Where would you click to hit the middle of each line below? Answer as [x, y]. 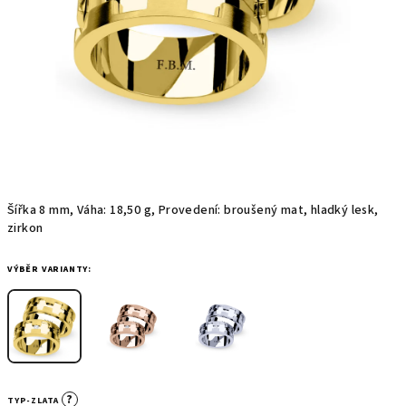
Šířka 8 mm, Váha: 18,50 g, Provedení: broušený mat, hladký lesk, [193, 210]
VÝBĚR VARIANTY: [49, 269]
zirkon [25, 228]
